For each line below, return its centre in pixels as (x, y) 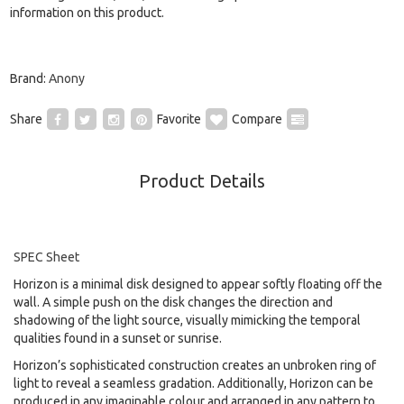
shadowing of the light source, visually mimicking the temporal (187, 320)
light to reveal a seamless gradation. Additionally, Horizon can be (193, 383)
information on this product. (87, 13)
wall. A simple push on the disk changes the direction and (173, 302)
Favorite (179, 119)
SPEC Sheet (46, 257)
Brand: (29, 79)
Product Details (202, 181)
